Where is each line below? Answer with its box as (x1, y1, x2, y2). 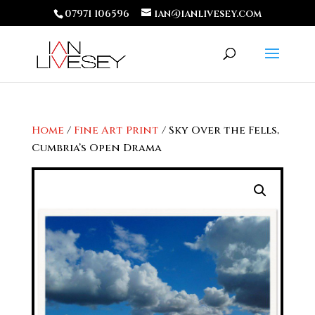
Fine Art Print (73, 123, 159, 138)
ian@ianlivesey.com (153, 6, 262, 20)
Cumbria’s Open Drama (31, 141, 162, 155)
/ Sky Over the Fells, (158, 123, 279, 138)
